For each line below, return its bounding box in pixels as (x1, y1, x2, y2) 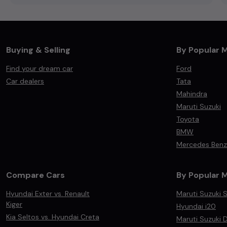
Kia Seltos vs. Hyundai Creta (6, 212, 99, 221)
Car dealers (6, 77, 44, 86)
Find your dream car (6, 64, 73, 73)
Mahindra (176, 89, 207, 98)
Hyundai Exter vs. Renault (6, 189, 90, 198)
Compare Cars (6, 170, 65, 180)
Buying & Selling (6, 45, 70, 55)
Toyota (176, 115, 199, 124)
